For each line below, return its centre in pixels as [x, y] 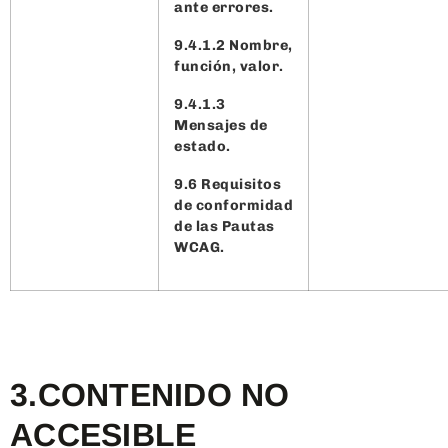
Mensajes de [221, 124]
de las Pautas [224, 225]
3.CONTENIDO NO [150, 394]
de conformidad [233, 204]
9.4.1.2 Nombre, [233, 44]
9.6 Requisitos [227, 183]
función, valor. [230, 65]
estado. [202, 145]
